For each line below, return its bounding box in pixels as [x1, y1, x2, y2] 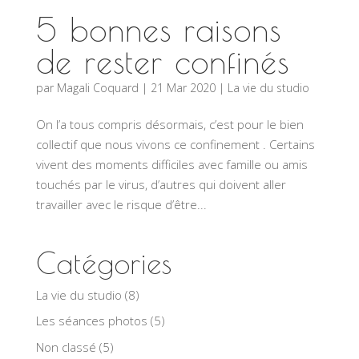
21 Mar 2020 [150, 79, 216, 95]
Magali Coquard [56, 79, 139, 95]
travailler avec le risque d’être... [35, 196, 207, 212]
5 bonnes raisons [35, 10, 281, 48]
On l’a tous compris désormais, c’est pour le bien [35, 115, 304, 132]
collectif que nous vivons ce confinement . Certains [35, 135, 315, 152]
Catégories [35, 245, 172, 280]
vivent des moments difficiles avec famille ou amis [35, 155, 308, 172]
